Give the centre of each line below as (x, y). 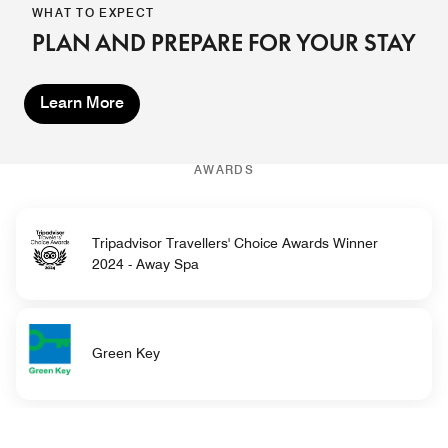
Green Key (125, 353)
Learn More (82, 102)
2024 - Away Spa (145, 263)
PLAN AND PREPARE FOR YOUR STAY (224, 42)
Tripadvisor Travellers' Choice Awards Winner (234, 242)
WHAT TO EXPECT (93, 12)
